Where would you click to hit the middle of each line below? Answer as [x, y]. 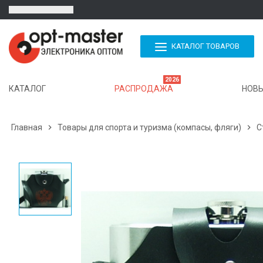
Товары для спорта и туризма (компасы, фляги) [149, 128]
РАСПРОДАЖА [144, 89]
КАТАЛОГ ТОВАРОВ [205, 46]
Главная [27, 128]
